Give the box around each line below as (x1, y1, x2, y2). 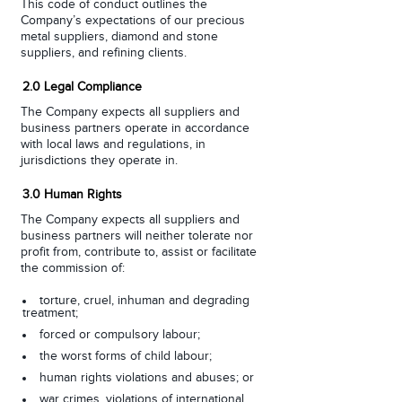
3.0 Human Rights (22, 188, 122, 201)
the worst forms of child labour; (39, 350, 212, 363)
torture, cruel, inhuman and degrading (39, 294, 249, 307)
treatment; (22, 307, 78, 319)
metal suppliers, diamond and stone (21, 31, 218, 43)
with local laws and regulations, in (21, 138, 205, 151)
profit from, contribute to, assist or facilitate (21, 246, 257, 258)
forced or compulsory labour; (39, 328, 200, 341)
